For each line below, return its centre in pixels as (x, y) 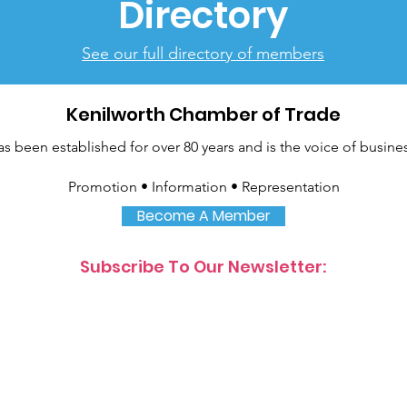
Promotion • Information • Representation (203, 187)
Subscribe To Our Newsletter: (203, 267)
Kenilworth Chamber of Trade (203, 114)
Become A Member (203, 216)
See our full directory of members (203, 54)
